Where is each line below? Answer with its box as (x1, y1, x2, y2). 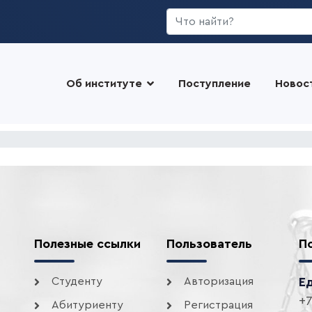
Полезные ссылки (34, 237, 141, 250)
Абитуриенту (52, 299, 123, 311)
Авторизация (184, 276, 253, 287)
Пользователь (166, 237, 252, 250)
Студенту (52, 276, 102, 287)
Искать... (166, 10, 212, 22)
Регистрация (184, 299, 253, 311)
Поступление (178, 78, 251, 89)
